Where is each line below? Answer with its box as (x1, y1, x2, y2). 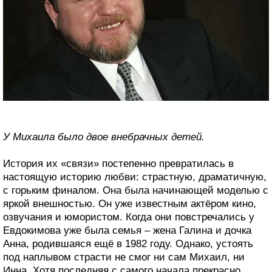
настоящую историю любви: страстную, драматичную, (3, 171, 267, 183)
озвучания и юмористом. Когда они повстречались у (3, 211, 254, 223)
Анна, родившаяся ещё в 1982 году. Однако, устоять (3, 238, 253, 250)
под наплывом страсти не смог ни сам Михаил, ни (3, 251, 245, 263)
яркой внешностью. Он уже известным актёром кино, (3, 198, 256, 210)
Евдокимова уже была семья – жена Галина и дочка (3, 225, 251, 237)
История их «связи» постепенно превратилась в (3, 158, 234, 170)
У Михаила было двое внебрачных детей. (3, 131, 205, 143)
